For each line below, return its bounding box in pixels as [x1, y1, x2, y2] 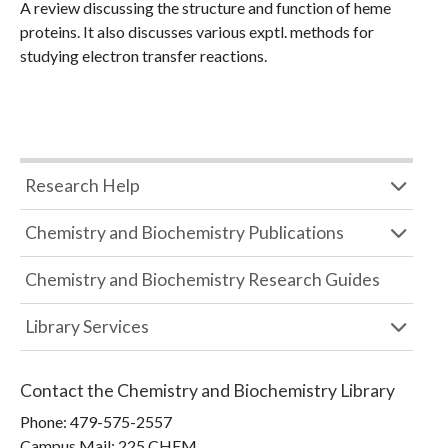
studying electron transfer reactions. [20, 46, 267, 65]
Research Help [25, 175, 140, 196]
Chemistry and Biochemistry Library [117, 380, 395, 401]
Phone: [20, 412, 70, 431]
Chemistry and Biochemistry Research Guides [25, 269, 380, 290]
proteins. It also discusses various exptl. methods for [20, 22, 374, 41]
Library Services [25, 316, 149, 337]
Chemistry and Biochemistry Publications [25, 222, 344, 243]
